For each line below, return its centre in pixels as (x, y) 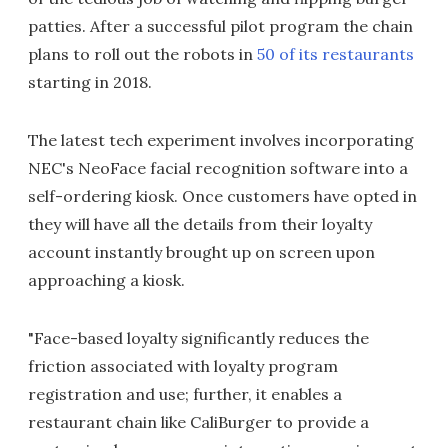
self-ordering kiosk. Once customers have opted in (222, 196)
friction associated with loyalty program (183, 366)
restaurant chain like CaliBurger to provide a (198, 422)
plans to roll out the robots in (142, 54)
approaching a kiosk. (106, 280)
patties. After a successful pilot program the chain (220, 26)
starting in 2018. (90, 82)
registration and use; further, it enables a (185, 394)
